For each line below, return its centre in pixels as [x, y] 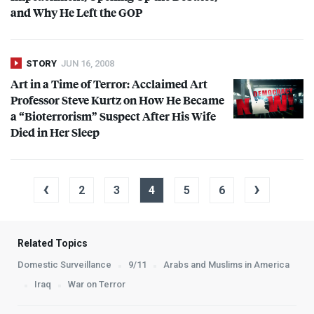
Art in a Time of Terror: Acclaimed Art [109, 83]
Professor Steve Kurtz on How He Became [117, 100]
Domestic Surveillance [64, 264]
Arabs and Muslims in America [226, 264]
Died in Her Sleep [55, 132]
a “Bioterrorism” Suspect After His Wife [113, 116]
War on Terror [97, 284]
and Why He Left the [64, 12]
